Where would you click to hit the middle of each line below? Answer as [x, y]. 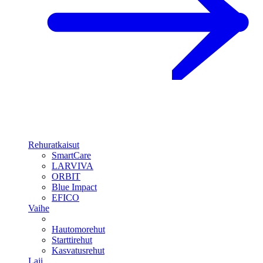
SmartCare [71, 155]
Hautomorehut [78, 229]
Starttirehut [72, 240]
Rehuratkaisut [54, 145]
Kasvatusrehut [78, 250]
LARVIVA [73, 166]
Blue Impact [74, 187]
